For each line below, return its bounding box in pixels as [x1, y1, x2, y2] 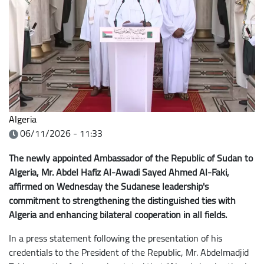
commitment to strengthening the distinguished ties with [9, 191, 236, 209]
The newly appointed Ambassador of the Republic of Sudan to [9, 148, 253, 167]
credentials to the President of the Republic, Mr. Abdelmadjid [9, 243, 249, 261]
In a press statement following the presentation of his [9, 229, 222, 247]
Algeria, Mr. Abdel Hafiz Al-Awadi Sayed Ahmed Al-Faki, [9, 163, 229, 181]
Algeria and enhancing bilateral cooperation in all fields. [9, 205, 227, 223]
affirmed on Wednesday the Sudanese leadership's [9, 177, 209, 195]
